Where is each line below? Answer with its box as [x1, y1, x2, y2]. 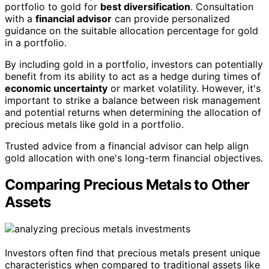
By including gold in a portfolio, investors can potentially [5, 58, 263, 70]
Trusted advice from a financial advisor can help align [5, 139, 249, 152]
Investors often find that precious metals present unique [5, 246, 260, 259]
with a [5, 12, 35, 25]
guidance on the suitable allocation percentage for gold [5, 24, 258, 37]
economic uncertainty [5, 82, 107, 94]
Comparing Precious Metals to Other [5, 175, 250, 193]
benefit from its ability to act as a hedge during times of [5, 70, 261, 82]
